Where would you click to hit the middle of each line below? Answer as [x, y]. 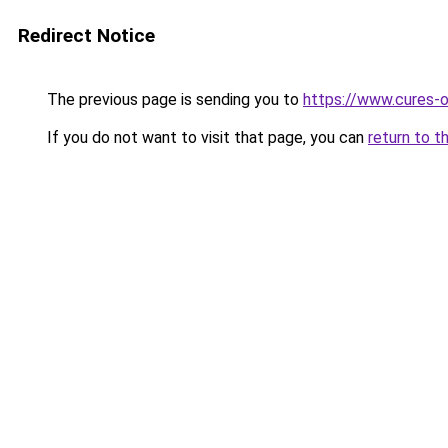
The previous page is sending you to [173, 99]
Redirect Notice [86, 35]
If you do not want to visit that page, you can [205, 137]
